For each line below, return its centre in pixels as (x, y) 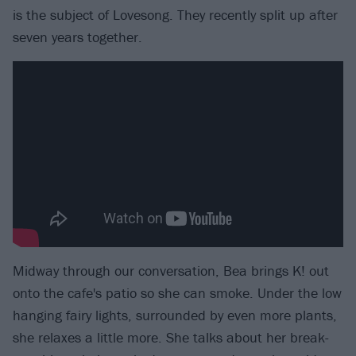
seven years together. (77, 37)
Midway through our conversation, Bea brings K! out (171, 270)
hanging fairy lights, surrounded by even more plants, (175, 315)
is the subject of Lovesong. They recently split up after (175, 14)
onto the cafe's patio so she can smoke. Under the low (177, 292)
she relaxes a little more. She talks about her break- (171, 337)
